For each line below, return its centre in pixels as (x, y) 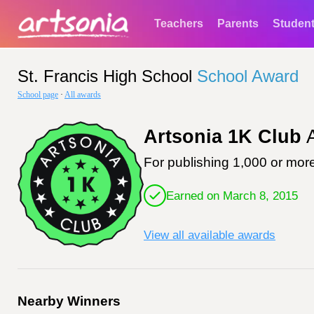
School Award (248, 76)
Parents (238, 23)
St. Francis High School (105, 76)
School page (38, 95)
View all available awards (210, 235)
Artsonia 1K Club (223, 137)
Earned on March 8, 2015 (232, 195)
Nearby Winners (69, 301)
